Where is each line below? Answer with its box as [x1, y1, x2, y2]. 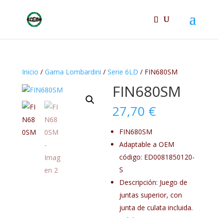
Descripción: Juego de [119, 178, 188, 187]
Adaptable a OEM [119, 140, 175, 149]
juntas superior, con [119, 190, 182, 200]
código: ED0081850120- [119, 152, 195, 162]
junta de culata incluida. [119, 203, 193, 212]
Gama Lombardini [44, 67, 101, 76]
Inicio [21, 67, 38, 76]
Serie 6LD [107, 67, 138, 76]
